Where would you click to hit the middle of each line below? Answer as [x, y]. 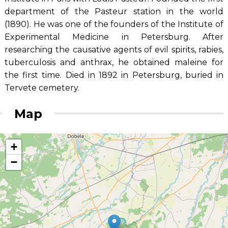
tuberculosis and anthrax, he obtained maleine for [114, 62]
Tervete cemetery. [42, 88]
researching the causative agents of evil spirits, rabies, [114, 49]
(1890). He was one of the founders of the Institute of [114, 24]
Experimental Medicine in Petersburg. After [114, 37]
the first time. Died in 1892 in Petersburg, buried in [114, 75]
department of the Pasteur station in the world [114, 11]
